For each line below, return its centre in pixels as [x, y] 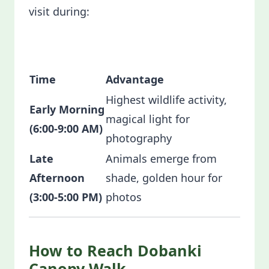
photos [124, 197]
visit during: [59, 11]
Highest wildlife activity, [166, 100]
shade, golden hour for [164, 178]
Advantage [135, 79]
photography [140, 138]
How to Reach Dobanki [115, 250]
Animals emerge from [161, 159]
